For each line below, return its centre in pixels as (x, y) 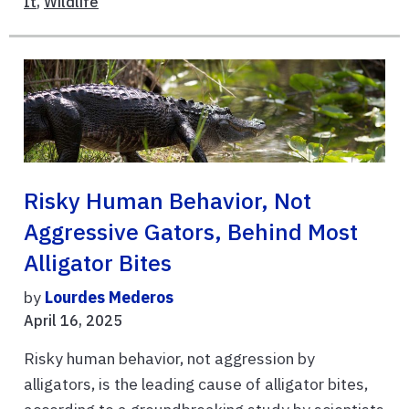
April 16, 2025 (73, 320)
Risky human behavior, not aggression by (169, 358)
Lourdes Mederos (109, 297)
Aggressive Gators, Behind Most (191, 231)
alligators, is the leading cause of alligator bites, (196, 383)
